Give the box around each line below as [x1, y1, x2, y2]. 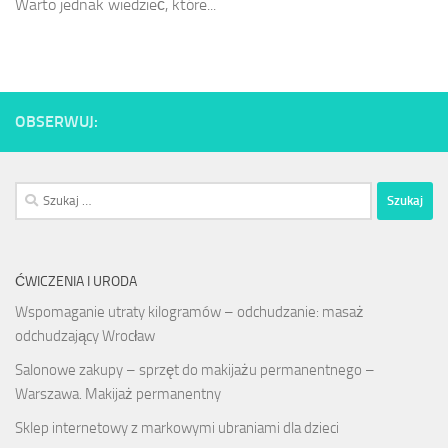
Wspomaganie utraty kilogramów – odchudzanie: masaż [15, 302, 364, 321]
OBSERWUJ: [15, 111, 98, 131]
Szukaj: [14, 183, 57, 202]
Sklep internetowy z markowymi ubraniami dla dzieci [15, 418, 339, 437]
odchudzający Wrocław [15, 326, 155, 345]
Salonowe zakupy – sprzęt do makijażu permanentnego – [15, 360, 375, 379]
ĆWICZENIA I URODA [15, 272, 137, 290]
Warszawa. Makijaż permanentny [15, 384, 221, 403]
